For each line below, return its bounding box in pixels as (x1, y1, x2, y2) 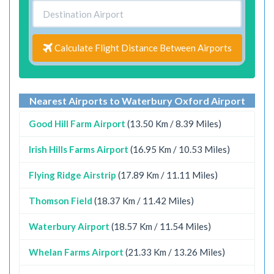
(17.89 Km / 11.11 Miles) (118, 169, 218, 180)
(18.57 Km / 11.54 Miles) (111, 220, 211, 232)
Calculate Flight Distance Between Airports (53, 42, 232, 53)
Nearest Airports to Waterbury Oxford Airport (29, 94, 245, 106)
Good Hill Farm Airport (29, 117, 125, 129)
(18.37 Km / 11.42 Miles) (94, 194, 194, 206)
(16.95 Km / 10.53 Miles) (130, 143, 230, 155)
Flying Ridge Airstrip (29, 169, 116, 180)
